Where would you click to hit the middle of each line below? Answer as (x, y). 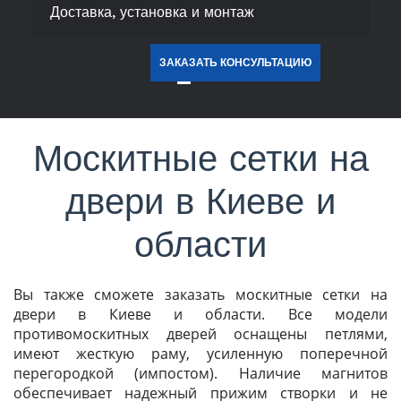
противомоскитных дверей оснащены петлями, (200, 334)
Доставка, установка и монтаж (152, 13)
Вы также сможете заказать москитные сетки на (200, 295)
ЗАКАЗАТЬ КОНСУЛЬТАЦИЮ (235, 63)
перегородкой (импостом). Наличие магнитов (200, 374)
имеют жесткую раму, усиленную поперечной (200, 354)
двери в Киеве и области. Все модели (200, 315)
